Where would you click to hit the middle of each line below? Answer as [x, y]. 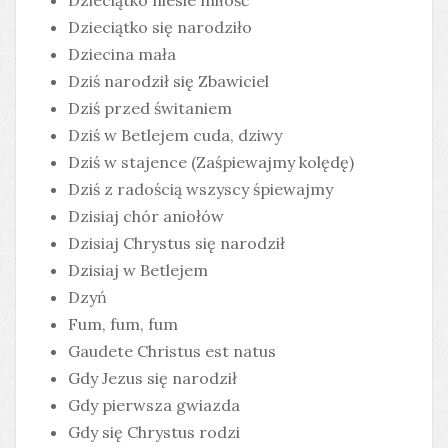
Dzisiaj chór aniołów [146, 216]
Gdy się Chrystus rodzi [154, 432]
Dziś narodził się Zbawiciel [168, 81]
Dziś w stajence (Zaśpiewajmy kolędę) [211, 162]
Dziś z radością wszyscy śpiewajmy [200, 189]
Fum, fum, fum [123, 324]
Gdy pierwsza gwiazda [154, 405]
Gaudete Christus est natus [172, 351]
